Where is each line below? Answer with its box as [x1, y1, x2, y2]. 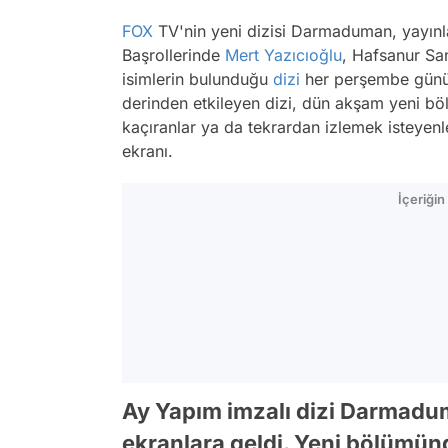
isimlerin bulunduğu [122, 69, 273, 89]
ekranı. [122, 141, 173, 161]
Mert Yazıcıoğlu [225, 45, 342, 65]
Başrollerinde [122, 45, 225, 65]
